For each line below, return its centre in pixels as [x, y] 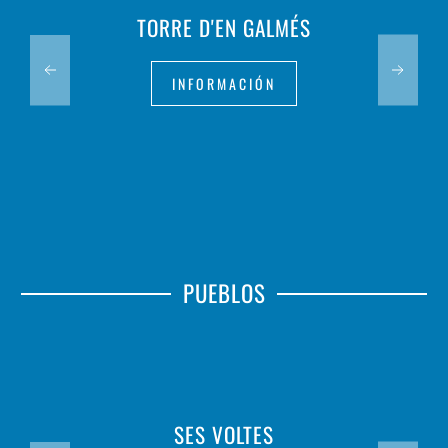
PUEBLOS [224, 293]
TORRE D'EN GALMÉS [224, 28]
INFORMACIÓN [224, 84]
